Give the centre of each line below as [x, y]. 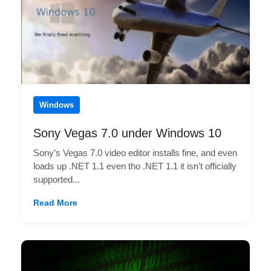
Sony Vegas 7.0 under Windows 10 [127, 133]
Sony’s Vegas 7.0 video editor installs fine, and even [135, 152]
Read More [55, 202]
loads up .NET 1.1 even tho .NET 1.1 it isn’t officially [135, 166]
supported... [57, 179]
